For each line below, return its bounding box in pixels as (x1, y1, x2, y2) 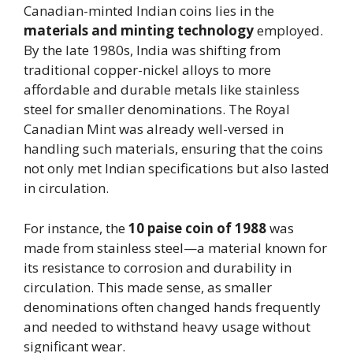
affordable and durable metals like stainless (24, 80, 299, 98)
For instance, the (24, 218, 128, 237)
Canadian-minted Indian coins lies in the (24, 2, 274, 20)
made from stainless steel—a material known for (24, 238, 327, 257)
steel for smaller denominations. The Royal (24, 100, 290, 118)
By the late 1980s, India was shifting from (24, 41, 281, 59)
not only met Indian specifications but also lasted (24, 159, 329, 177)
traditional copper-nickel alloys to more (24, 61, 271, 79)
